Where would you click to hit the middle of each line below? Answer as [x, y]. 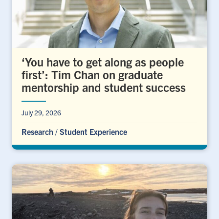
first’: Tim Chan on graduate [92, 74]
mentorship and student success [104, 87]
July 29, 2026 [41, 112]
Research [37, 131]
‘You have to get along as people [103, 61]
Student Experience [93, 131]
